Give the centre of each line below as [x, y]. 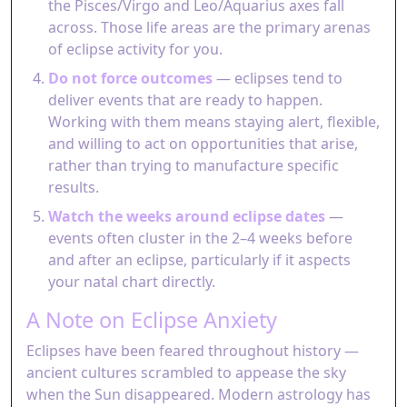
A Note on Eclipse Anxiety [152, 320]
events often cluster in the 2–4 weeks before [200, 238]
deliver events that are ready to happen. [185, 100]
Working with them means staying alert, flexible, [214, 122]
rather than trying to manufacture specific [194, 165]
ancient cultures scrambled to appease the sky [186, 372]
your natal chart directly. [132, 282]
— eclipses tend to [278, 78]
